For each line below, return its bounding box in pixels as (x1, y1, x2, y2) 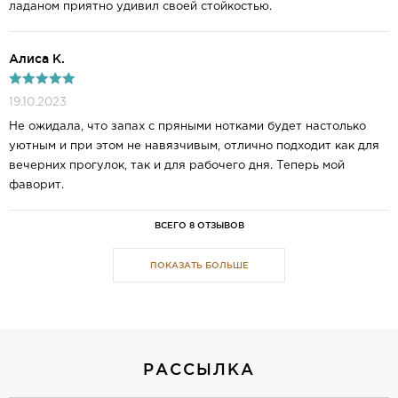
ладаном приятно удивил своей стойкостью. (9, 2, 272, 12)
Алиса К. (9, 52, 65, 67)
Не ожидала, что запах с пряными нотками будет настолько (9, 122, 366, 132)
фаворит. (9, 180, 64, 191)
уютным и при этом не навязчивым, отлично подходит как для (9, 141, 379, 152)
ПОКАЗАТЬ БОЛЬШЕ (149, 260, 249, 270)
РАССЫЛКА (143, 360, 255, 378)
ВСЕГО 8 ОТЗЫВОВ (154, 220, 244, 231)
